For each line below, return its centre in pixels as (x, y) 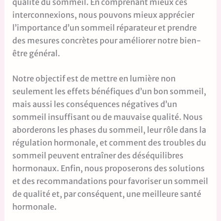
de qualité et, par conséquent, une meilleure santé (107, 194)
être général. (36, 53)
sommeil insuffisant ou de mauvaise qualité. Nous (107, 117)
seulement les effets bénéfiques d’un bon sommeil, (109, 92)
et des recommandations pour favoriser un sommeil (110, 181)
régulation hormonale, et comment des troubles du (109, 143)
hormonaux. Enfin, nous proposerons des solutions (108, 168)
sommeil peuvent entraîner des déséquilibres (98, 156)
